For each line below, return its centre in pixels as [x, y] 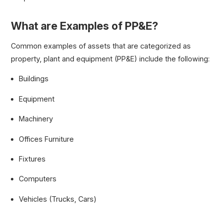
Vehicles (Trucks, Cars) [58, 199]
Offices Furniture [47, 139]
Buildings [34, 79]
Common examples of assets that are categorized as [101, 46]
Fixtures [32, 159]
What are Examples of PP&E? [85, 26]
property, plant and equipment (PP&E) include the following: [111, 59]
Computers [38, 179]
